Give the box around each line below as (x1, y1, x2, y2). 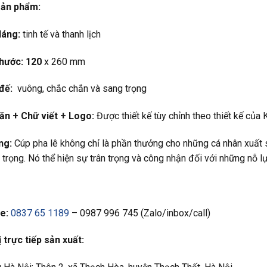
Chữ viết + (20, 110, 69, 122)
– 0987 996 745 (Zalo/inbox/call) (69, 207, 210, 219)
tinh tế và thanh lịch (20, 28, 101, 40)
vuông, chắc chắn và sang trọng (12, 83, 147, 95)
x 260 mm (41, 55, 85, 67)
